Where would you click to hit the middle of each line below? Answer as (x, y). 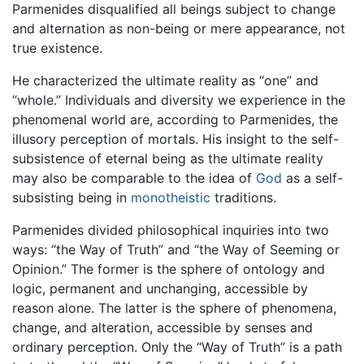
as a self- (312, 178)
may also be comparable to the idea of (134, 178)
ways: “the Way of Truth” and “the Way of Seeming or (176, 250)
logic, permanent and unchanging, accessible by (160, 289)
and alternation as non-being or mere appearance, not (179, 29)
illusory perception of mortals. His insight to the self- (175, 139)
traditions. (243, 198)
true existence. (57, 48)
